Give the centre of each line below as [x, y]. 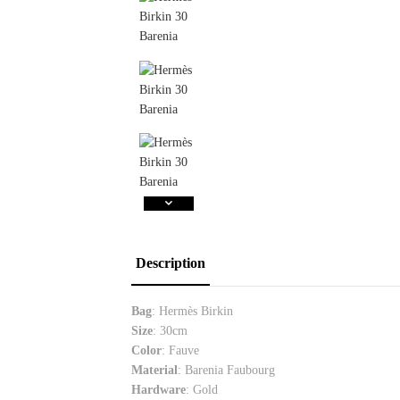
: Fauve [180, 350]
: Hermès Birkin [192, 311]
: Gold [202, 389]
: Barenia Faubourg [226, 370]
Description [171, 262]
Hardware [158, 389]
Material [154, 370]
